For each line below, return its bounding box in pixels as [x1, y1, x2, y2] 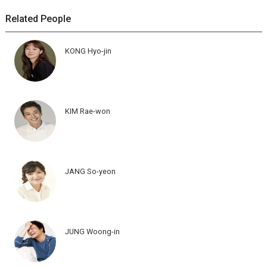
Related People [5, 13, 71, 24]
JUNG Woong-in [64, 226, 120, 236]
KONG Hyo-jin [64, 46, 111, 55]
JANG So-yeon [64, 166, 116, 176]
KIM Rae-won [64, 106, 110, 116]
